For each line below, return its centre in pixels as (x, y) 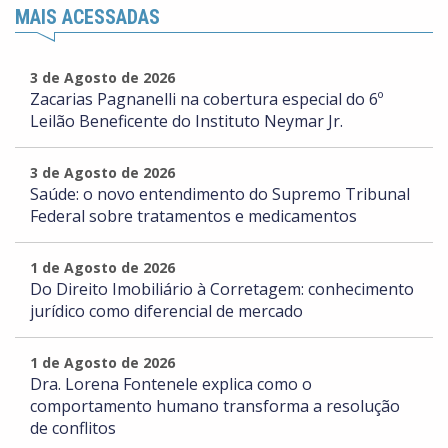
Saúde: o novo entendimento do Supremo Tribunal (220, 194)
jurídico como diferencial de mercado (166, 311)
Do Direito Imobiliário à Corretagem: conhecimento (222, 289)
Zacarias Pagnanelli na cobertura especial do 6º (206, 99)
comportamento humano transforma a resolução (215, 406)
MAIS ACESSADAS (87, 17)
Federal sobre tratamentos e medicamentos (193, 216)
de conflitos (73, 428)
